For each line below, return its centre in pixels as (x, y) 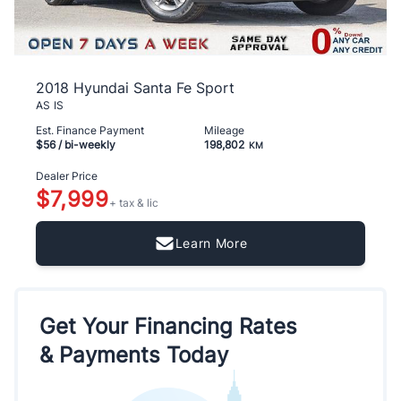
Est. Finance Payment (90, 131)
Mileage (224, 131)
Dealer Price (67, 176)
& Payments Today (134, 354)
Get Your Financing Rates (168, 326)
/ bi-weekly (85, 145)
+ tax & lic (133, 203)
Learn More (211, 243)
